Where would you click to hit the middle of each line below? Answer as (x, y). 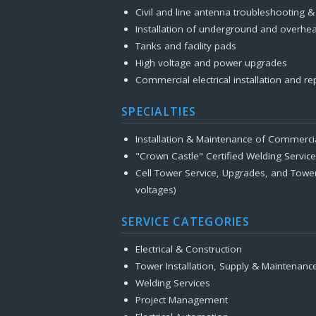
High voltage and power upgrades (211, 63)
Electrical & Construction (188, 249)
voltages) (156, 190)
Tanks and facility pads (186, 46)
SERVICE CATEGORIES (186, 221)
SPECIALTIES (159, 111)
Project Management (181, 300)
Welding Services (172, 283)
